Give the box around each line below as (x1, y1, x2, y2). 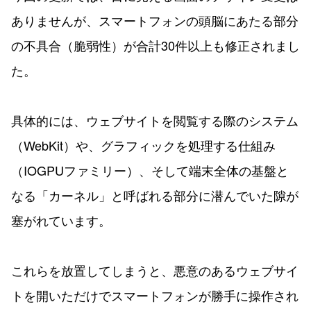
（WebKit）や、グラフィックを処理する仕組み (11, 135, 276, 154)
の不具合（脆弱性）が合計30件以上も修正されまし (11, 35, 300, 54)
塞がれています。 (11, 210, 111, 229)
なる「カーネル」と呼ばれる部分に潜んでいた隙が (11, 185, 299, 204)
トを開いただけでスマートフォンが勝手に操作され (11, 285, 299, 304)
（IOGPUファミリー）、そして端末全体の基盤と (11, 160, 289, 179)
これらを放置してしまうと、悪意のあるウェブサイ (11, 260, 299, 279)
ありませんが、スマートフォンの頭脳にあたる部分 (11, 10, 299, 29)
